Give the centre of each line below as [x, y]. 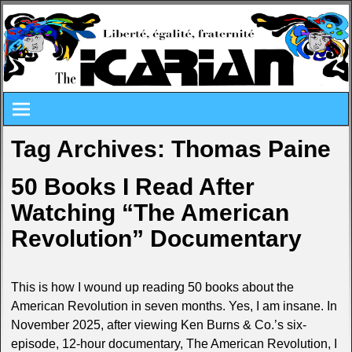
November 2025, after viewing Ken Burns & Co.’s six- [158, 324]
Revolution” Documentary [156, 239]
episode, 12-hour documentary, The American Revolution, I [174, 343]
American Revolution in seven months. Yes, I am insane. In [174, 306]
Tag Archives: [91, 149]
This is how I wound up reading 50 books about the [152, 287]
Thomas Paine [251, 149]
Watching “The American [150, 213]
